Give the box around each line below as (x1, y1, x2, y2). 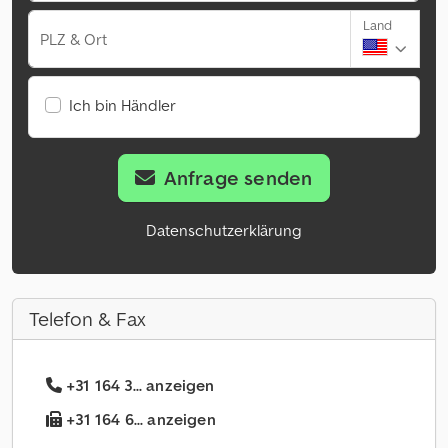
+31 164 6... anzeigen (62, 409, 216, 430)
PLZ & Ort (40, 29, 107, 50)
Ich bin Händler (69, 95, 176, 116)
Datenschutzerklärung (146, 220, 302, 241)
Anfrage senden (163, 165, 313, 192)
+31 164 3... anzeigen (66, 375, 215, 396)
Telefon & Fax (29, 306, 146, 333)
